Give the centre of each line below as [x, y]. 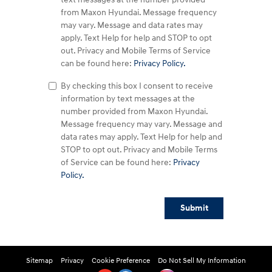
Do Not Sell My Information [202, 261]
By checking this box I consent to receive [137, 86]
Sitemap [39, 261]
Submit [194, 208]
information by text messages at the [128, 98]
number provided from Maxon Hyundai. [134, 111]
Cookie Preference [121, 261]
